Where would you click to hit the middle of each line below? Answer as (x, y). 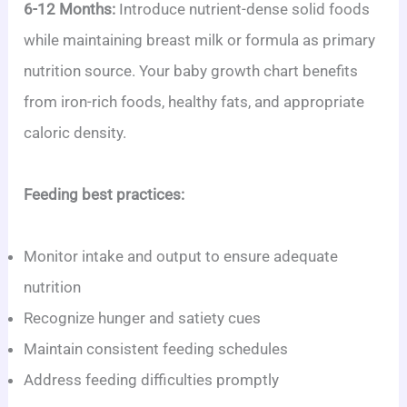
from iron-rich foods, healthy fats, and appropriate (194, 102)
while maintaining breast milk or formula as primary (200, 40)
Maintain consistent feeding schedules (156, 349)
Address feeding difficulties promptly (152, 380)
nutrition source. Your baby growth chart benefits (191, 71)
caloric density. (75, 133)
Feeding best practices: (104, 194)
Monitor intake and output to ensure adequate (181, 256)
